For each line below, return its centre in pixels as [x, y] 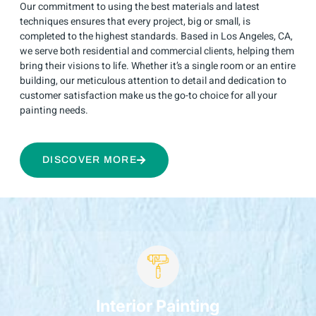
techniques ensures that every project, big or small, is [135, 22]
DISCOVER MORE [90, 159]
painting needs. [54, 111]
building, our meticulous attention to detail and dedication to [153, 81]
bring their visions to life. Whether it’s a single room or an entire [158, 66]
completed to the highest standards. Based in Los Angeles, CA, [156, 37]
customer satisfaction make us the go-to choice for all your [148, 96]
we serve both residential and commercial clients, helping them [157, 51]
